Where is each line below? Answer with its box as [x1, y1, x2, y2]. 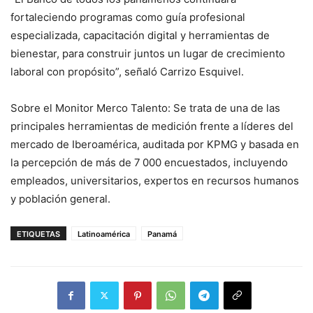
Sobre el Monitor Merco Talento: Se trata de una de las [10, 101, 280, 115]
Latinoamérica [78, 228, 130, 239]
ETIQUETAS [17, 228, 60, 239]
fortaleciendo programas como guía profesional [10, 10, 245, 24]
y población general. [10, 191, 110, 205]
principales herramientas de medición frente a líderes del [10, 119, 293, 133]
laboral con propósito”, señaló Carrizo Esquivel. [10, 64, 244, 78]
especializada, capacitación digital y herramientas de [10, 28, 270, 42]
